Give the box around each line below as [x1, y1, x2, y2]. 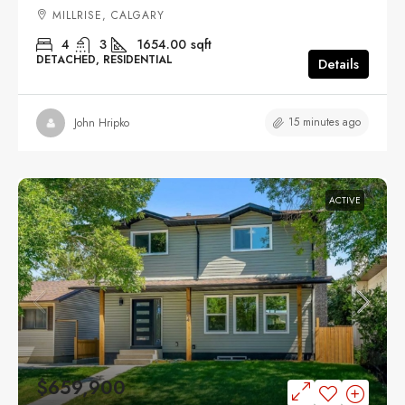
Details [318, 54, 359, 75]
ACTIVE [329, 193, 361, 208]
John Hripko [74, 114, 129, 131]
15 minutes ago [288, 114, 361, 131]
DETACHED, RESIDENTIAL [36, 52, 173, 69]
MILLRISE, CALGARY [52, 7, 165, 24]
